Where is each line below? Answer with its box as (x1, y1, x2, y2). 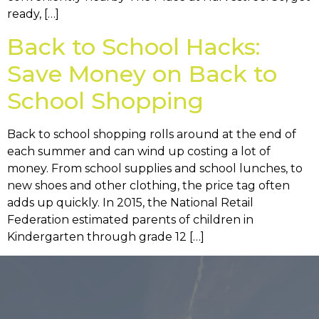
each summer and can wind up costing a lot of (7, 144, 271, 158)
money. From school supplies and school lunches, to (7, 161, 303, 175)
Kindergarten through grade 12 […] (7, 229, 204, 244)
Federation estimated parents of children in (7, 212, 253, 226)
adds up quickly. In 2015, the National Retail (7, 195, 253, 209)
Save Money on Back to (7, 59, 277, 88)
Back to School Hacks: (7, 32, 261, 61)
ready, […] (7, 7, 59, 21)
